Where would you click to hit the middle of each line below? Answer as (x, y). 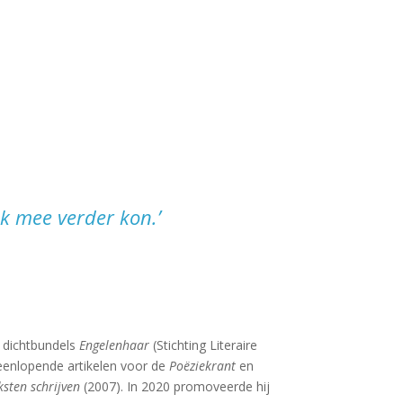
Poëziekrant (203, 366)
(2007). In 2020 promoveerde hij (175, 387)
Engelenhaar (115, 345)
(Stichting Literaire (204, 345)
